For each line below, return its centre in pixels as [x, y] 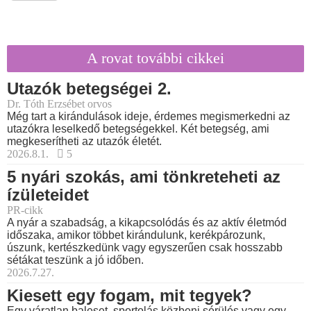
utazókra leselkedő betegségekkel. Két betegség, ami [138, 129]
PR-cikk [25, 210]
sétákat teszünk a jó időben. [75, 260]
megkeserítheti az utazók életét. [84, 142]
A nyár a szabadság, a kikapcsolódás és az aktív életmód [147, 223]
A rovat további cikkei [155, 58]
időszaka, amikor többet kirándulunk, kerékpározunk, [136, 235]
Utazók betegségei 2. [89, 89]
